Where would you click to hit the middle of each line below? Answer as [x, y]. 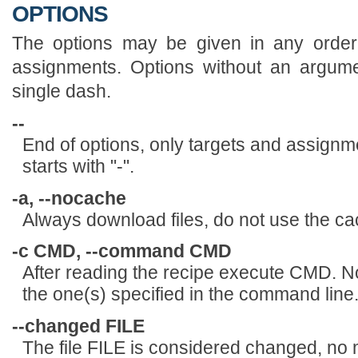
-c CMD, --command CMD [122, 251]
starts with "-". [78, 167]
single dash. [62, 91]
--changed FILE [78, 326]
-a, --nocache [69, 198]
